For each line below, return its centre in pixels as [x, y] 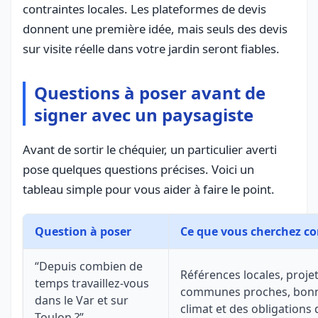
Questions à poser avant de [150, 92]
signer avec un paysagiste [144, 114]
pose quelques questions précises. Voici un [138, 169]
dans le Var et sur [82, 300]
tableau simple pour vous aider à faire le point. [149, 189]
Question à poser [83, 231]
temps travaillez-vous [92, 283]
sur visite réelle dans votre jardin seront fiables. [151, 48]
